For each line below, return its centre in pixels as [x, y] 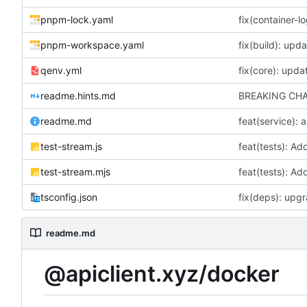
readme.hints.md [78, 95]
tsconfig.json [69, 197]
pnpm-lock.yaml [77, 19]
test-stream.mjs [75, 171]
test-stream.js [71, 146]
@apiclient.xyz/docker [162, 274]
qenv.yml [61, 70]
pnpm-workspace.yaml [92, 45]
